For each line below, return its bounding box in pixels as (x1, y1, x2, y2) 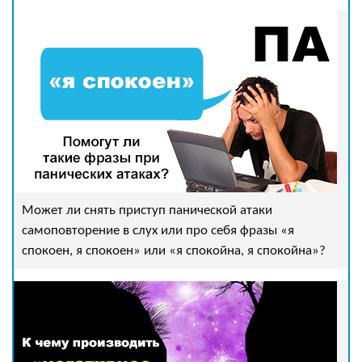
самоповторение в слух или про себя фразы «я (22, 224, 294, 238)
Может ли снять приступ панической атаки (22, 204, 272, 217)
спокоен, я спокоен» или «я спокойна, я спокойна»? (22, 244, 326, 258)
